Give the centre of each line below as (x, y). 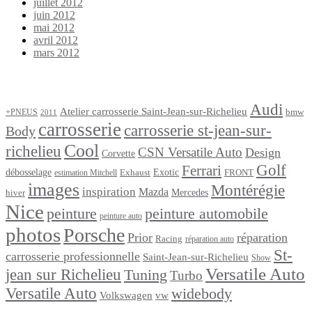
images (54, 190)
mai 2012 (54, 27)
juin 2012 (54, 15)
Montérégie (248, 190)
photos (33, 235)
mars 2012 (56, 52)
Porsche (94, 235)
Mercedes (190, 192)
